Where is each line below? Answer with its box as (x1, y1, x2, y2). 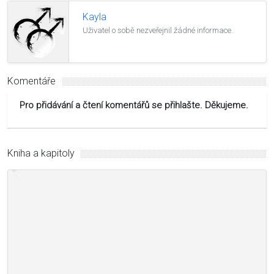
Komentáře (7, 75, 56, 87)
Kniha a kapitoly (7, 147, 75, 159)
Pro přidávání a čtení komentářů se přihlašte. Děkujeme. (20, 99, 248, 111)
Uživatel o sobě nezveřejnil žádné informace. (82, 26, 233, 35)
